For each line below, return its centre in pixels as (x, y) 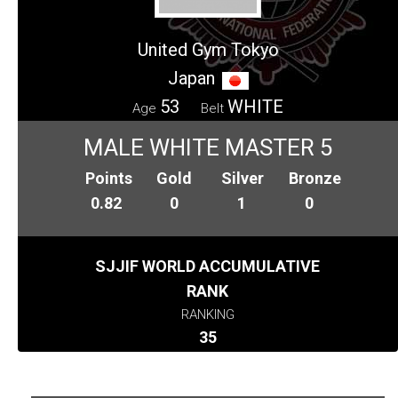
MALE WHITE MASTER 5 (208, 147)
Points (109, 178)
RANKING (207, 314)
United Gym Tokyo (208, 49)
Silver (242, 178)
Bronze (315, 178)
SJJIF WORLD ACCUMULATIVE (208, 266)
